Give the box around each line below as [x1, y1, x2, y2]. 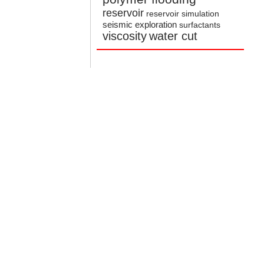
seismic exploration [103, 19, 177, 30]
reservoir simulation [146, 9, 220, 19]
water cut [149, 29, 198, 43]
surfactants [179, 21, 221, 30]
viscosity [103, 29, 147, 43]
